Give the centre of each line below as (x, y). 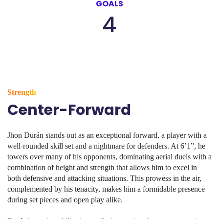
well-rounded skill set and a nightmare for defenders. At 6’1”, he (106, 146)
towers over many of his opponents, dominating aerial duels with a (109, 157)
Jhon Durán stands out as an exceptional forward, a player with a (107, 135)
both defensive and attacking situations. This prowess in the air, (104, 178)
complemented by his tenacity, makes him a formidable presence (106, 189)
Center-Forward (69, 110)
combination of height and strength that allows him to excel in (102, 167)
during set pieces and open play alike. (65, 200)
